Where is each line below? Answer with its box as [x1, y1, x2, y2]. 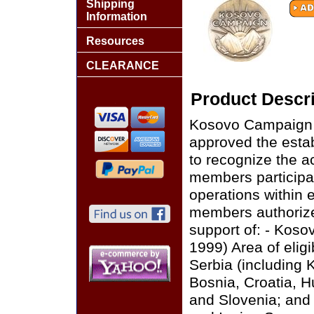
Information [86, 11, 147, 22]
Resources [86, 35, 144, 47]
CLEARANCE [86, 60, 159, 71]
